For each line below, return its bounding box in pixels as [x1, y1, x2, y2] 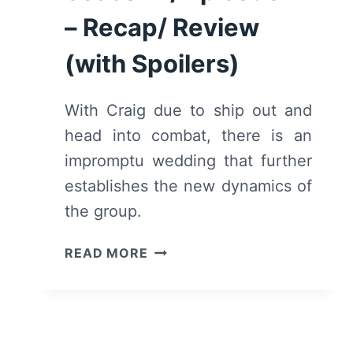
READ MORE [65, 245, 148, 262]
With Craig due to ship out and [65, 101, 312, 121]
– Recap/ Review [65, 13, 260, 43]
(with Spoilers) [65, 49, 240, 79]
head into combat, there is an [65, 126, 312, 146]
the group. [65, 202, 143, 221]
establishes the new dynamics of [65, 176, 312, 196]
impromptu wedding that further [65, 151, 312, 171]
